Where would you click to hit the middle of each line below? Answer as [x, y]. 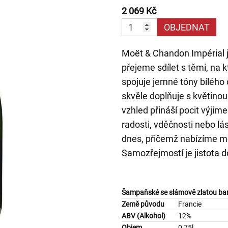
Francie [190, 204]
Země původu [143, 204]
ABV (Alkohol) [144, 216]
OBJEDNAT [187, 27]
